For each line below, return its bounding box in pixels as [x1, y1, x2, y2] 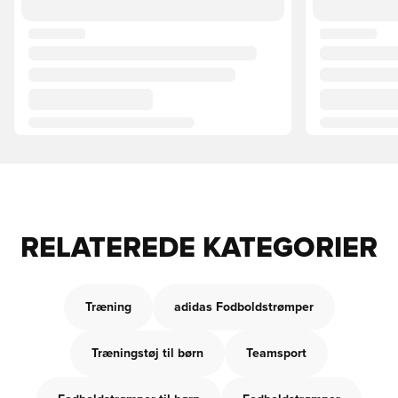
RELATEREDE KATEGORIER [20, 235, 378, 263]
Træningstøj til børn [92, 347, 203, 360]
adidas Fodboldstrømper [173, 301, 314, 314]
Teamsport [246, 347, 306, 360]
